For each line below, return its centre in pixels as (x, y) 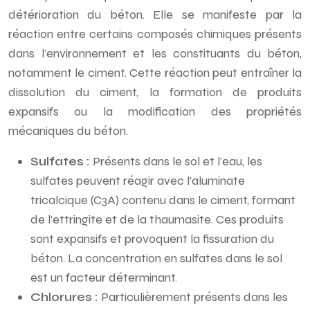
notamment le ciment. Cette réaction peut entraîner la (155, 73)
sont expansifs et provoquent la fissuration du (152, 239)
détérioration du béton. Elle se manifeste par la (155, 15)
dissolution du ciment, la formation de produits (155, 92)
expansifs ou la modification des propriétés (155, 111)
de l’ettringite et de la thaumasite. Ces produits (157, 219)
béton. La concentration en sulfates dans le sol (156, 258)
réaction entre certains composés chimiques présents (155, 34)
